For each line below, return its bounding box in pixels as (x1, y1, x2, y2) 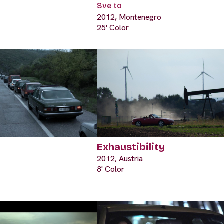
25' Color (97, 22, 129, 33)
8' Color (97, 164, 124, 175)
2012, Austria (97, 153, 143, 164)
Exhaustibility (97, 141, 165, 153)
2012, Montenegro (97, 12, 161, 23)
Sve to (97, 1, 122, 11)
